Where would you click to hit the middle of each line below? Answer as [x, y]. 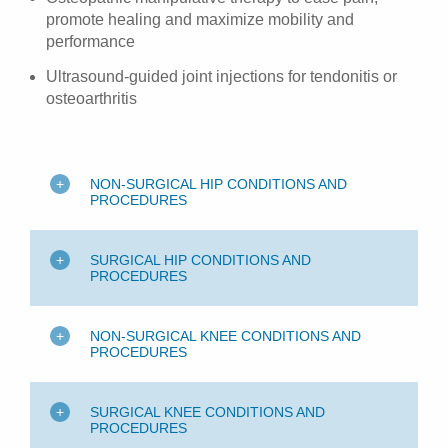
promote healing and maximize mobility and [200, 19]
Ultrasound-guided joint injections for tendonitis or [221, 76]
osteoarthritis [91, 98]
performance [90, 41]
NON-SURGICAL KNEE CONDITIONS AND [225, 336]
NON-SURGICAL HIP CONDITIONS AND [218, 184]
